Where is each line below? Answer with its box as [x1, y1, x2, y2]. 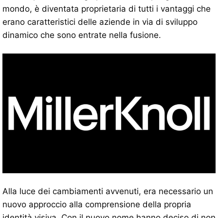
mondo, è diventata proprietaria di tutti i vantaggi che [2, 3, 211, 14]
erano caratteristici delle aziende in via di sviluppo [2, 17, 198, 27]
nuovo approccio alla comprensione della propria [2, 200, 191, 210]
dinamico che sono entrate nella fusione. [2, 30, 161, 40]
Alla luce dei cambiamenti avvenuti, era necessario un [2, 186, 213, 197]
